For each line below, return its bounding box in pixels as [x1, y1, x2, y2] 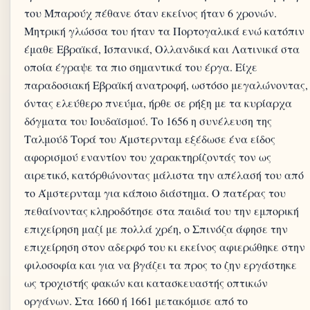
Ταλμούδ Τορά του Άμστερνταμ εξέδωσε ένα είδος [24, 131, 275, 146]
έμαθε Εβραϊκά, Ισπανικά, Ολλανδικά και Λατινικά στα [24, 42, 300, 56]
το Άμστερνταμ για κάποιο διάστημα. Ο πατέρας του [24, 185, 286, 200]
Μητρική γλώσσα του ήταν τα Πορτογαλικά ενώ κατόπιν [24, 24, 304, 38]
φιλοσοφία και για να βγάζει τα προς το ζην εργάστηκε [24, 257, 297, 272]
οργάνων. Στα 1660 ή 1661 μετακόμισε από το [24, 293, 248, 308]
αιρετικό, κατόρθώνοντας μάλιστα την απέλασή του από [24, 167, 304, 182]
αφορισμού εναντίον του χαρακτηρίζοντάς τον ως [24, 149, 271, 164]
